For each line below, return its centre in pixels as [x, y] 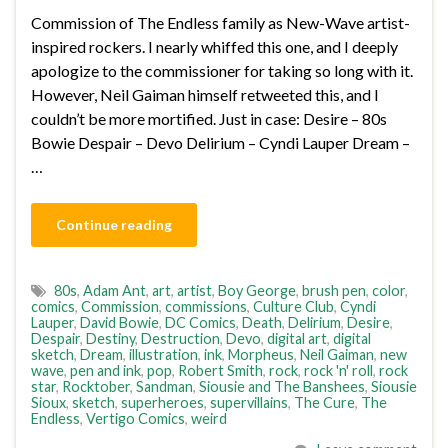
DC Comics [200, 322]
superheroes [162, 402]
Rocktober [96, 386]
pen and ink [105, 370]
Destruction [180, 338]
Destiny [110, 338]
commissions [206, 306]
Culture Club [293, 306]
